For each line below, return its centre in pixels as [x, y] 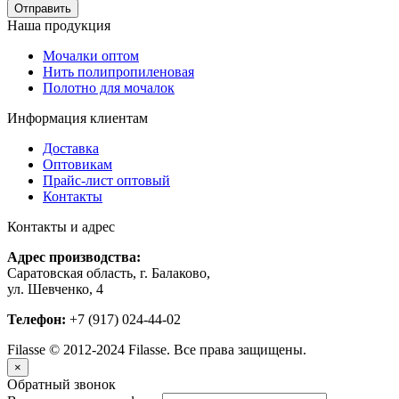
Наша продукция [59, 26]
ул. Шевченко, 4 [55, 289]
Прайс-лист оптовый [106, 181]
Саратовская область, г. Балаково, [109, 273]
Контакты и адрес [61, 227]
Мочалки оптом [91, 56]
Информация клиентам [77, 118]
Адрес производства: [74, 257]
